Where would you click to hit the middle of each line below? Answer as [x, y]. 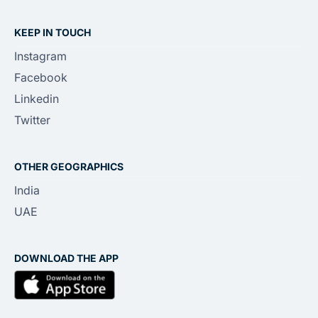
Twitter [32, 120]
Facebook [41, 77]
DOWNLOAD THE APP [66, 258]
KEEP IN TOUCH [53, 32]
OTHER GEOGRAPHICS [69, 166]
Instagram [40, 56]
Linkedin [37, 98]
